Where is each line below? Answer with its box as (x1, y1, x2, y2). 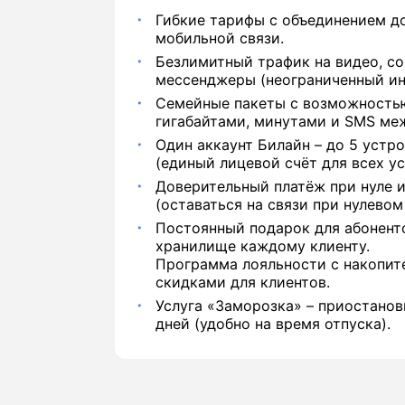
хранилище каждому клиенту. (155, 237, 370, 255)
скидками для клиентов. (155, 273, 330, 291)
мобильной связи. (155, 29, 284, 47)
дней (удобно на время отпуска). (155, 315, 391, 333)
